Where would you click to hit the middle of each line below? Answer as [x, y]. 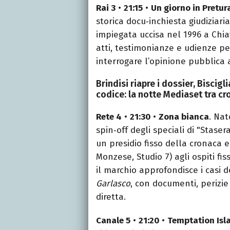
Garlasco [113, 183]
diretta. [111, 197]
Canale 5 [113, 220]
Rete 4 [109, 117]
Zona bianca [184, 117]
